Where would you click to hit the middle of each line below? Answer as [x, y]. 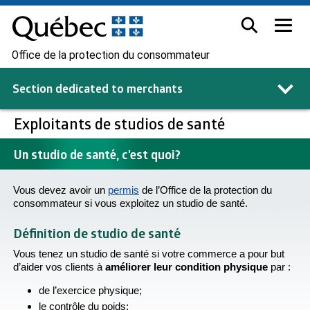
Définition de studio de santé [97, 233]
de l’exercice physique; [91, 291]
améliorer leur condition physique [186, 267]
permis [124, 190]
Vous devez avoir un [61, 190]
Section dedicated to [68, 88]
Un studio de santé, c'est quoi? [97, 154]
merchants [155, 88]
